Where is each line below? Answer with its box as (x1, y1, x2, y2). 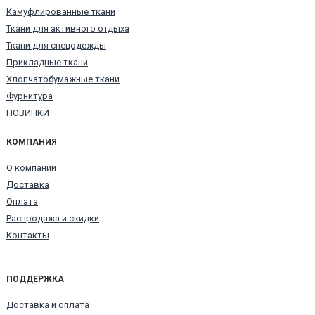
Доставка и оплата (6, 299, 89, 310)
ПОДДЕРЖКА (6, 274, 64, 284)
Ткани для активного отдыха (6, 22, 129, 34)
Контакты (6, 229, 49, 240)
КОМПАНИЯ (6, 136, 57, 147)
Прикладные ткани (6, 56, 88, 67)
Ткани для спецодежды (6, 39, 106, 51)
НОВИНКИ (6, 107, 49, 118)
